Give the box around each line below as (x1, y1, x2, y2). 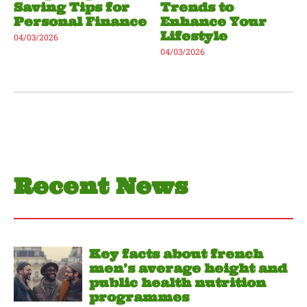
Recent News (14, 172, 188, 201)
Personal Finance (14, 14, 147, 30)
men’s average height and (89, 260, 287, 276)
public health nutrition (89, 274, 266, 291)
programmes (89, 288, 189, 305)
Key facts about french (89, 245, 263, 262)
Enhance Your (160, 14, 267, 30)
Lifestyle (160, 28, 228, 45)
